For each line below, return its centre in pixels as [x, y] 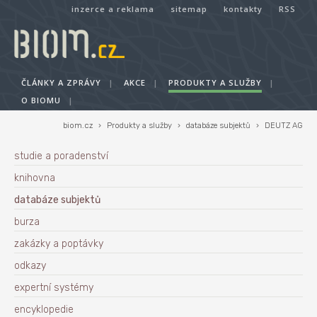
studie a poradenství [61, 156]
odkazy [30, 266]
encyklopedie [44, 310]
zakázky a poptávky [59, 244]
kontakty [243, 9]
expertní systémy [54, 288]
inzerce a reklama [113, 9]
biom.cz [78, 126]
